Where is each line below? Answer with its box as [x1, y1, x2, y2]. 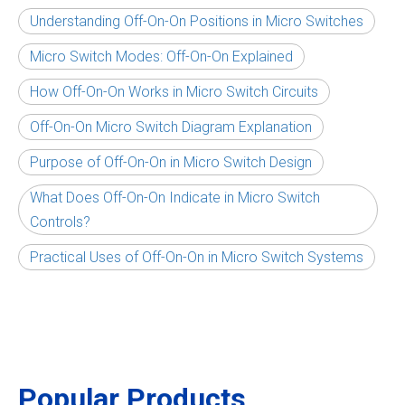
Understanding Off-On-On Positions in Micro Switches [30, 12, 363, 30]
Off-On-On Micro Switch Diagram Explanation [30, 118, 312, 136]
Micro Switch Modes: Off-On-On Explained [30, 47, 293, 65]
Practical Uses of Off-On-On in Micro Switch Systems [30, 248, 363, 266]
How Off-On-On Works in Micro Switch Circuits [30, 82, 318, 100]
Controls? [30, 212, 90, 231]
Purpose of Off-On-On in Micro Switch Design [30, 153, 312, 171]
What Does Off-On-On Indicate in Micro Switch [30, 188, 320, 206]
